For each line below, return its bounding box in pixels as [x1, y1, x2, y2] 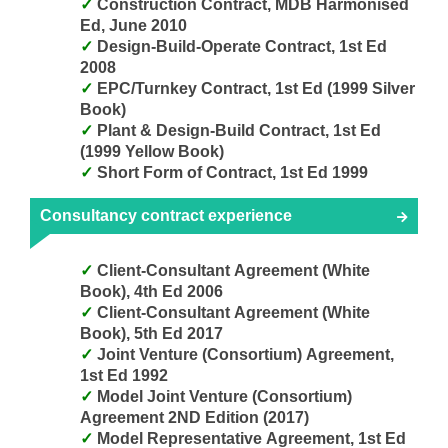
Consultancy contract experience [40, 206, 292, 224]
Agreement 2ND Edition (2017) [80, 408, 309, 426]
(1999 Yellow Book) [80, 142, 224, 160]
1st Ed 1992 [80, 366, 168, 384]
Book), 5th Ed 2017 [80, 324, 223, 342]
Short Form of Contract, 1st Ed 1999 [97, 163, 368, 181]
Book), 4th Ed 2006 [80, 282, 223, 300]
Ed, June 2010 [80, 16, 187, 34]
